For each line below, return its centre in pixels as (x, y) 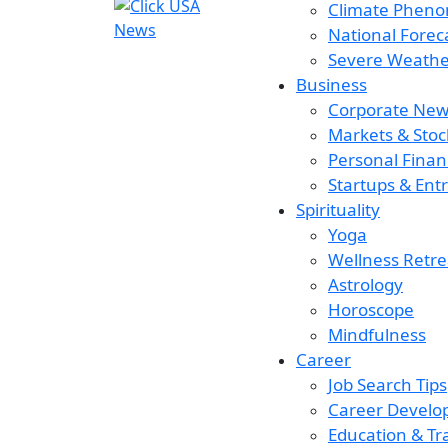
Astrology (365, 284)
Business (331, 84)
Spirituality (338, 209)
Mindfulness (377, 334)
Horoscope (371, 309)
